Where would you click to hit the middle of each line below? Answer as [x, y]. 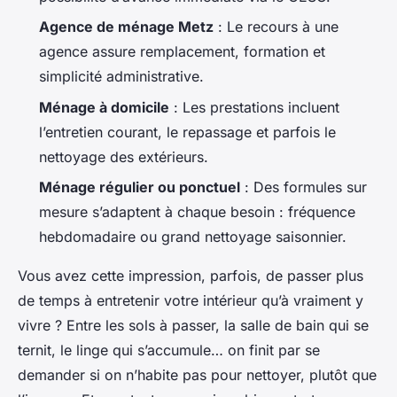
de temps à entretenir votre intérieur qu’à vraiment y [191, 300]
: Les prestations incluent [254, 107]
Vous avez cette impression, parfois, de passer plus [191, 276]
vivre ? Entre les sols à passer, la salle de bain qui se [193, 325]
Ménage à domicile [104, 107]
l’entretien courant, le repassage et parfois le [187, 132]
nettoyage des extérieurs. [124, 156]
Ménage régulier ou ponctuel [140, 187]
